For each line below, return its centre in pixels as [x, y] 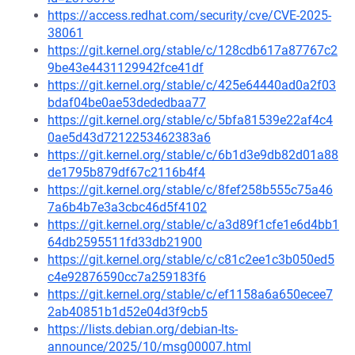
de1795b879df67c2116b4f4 [126, 172]
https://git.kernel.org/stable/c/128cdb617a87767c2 [193, 50]
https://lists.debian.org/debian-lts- [143, 329]
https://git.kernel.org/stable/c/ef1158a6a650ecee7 [190, 294]
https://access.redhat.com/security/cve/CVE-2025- [189, 15]
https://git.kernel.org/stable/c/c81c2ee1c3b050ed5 [191, 260]
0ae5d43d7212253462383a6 [129, 137]
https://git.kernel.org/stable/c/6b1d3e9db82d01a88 [193, 155]
